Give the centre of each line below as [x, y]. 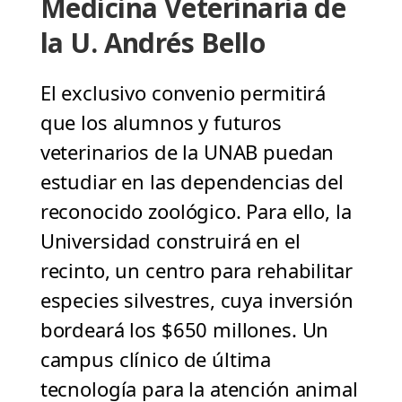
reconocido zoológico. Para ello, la [196, 211]
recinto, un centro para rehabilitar [196, 271]
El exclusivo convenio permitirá [183, 93]
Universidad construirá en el [170, 241]
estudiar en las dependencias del [192, 182]
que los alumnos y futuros [161, 122]
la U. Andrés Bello [153, 43]
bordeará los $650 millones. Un [184, 330]
